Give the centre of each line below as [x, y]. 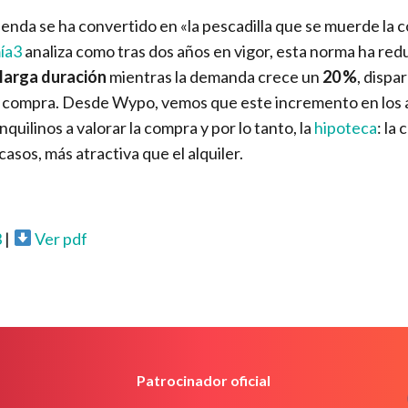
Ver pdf [61, 238]
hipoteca [345, 127]
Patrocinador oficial [204, 381]
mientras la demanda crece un [214, 76]
